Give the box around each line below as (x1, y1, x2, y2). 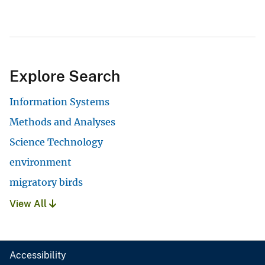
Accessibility (9, 250, 66, 261)
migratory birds (9, 176, 83, 189)
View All (9, 198, 49, 210)
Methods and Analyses (9, 116, 115, 128)
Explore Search (9, 67, 120, 86)
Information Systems (9, 96, 109, 108)
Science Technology (9, 136, 103, 148)
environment (9, 156, 72, 169)
